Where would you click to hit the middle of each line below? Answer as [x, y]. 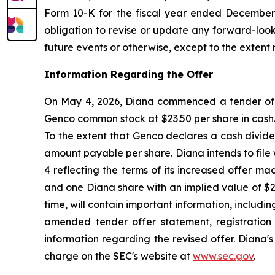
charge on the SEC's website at [118, 256]
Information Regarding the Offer [129, 75]
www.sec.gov [223, 256]
